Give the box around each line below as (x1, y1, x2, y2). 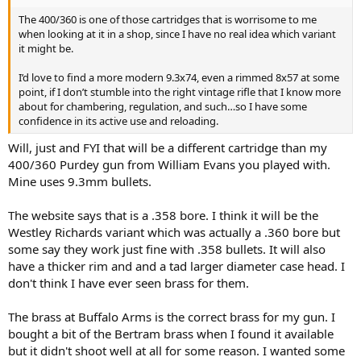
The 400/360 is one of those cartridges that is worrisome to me (19, 11, 317, 27)
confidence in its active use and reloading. (19, 113, 218, 128)
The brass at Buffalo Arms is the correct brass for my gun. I (8, 309, 335, 326)
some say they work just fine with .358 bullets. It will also (8, 241, 326, 258)
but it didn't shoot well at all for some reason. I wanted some (8, 342, 345, 359)
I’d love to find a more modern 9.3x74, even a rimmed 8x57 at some (19, 69, 339, 85)
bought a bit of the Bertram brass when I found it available (8, 326, 334, 342)
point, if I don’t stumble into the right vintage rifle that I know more (19, 84, 341, 99)
